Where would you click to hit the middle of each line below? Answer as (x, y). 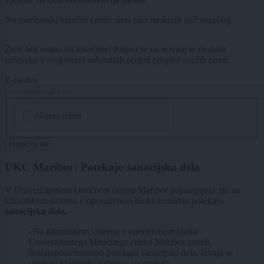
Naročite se (29, 144)
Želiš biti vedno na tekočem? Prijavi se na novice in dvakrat (115, 49)
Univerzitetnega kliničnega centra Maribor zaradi (119, 242)
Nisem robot (59, 116)
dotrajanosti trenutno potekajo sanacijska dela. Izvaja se (131, 252)
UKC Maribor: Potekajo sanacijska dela (102, 167)
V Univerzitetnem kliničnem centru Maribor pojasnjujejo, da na (122, 190)
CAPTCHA (38, 107)
